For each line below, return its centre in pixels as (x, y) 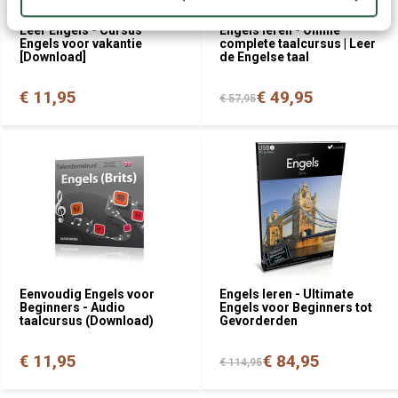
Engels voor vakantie (81, 43)
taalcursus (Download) (87, 320)
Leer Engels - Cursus (81, 30)
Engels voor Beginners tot (296, 307)
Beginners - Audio (72, 307)
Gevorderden (259, 320)
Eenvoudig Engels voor (87, 294)
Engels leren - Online (280, 30)
